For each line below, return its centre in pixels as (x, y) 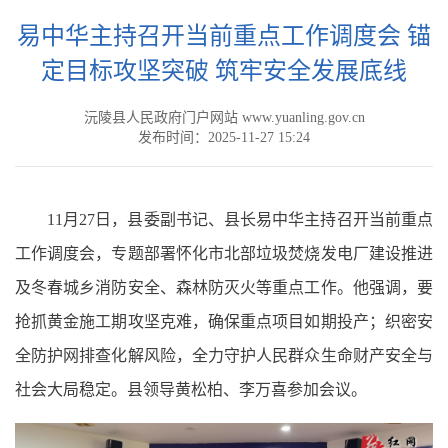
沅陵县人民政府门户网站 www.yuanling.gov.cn (224, 118)
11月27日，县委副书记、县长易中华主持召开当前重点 (240, 220)
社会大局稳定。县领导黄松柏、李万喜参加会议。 (191, 390)
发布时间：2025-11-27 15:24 (224, 138)
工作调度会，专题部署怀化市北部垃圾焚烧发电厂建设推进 (224, 254)
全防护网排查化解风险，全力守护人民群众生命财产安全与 (224, 356)
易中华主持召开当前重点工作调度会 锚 (224, 36)
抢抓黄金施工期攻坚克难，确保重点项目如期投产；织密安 (224, 322)
